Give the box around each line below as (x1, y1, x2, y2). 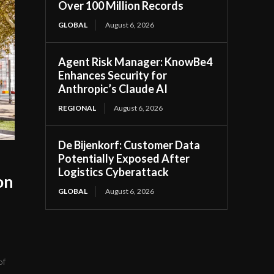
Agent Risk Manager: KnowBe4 (58, 55, 213, 68)
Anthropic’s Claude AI (58, 82, 168, 95)
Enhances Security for (58, 68, 168, 82)
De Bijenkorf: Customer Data (58, 138, 201, 152)
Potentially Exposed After (58, 152, 190, 165)
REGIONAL (58, 103, 97, 113)
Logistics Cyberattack (58, 165, 169, 179)
